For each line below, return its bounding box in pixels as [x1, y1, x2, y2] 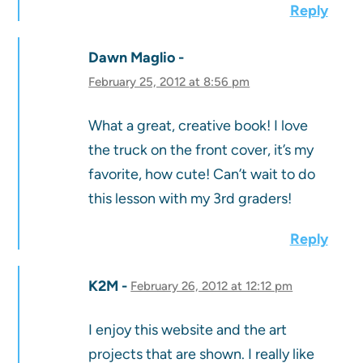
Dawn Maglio [88, 49, 176, 67]
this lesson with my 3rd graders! [88, 190, 293, 208]
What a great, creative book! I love [88, 117, 309, 135]
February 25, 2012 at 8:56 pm [88, 75, 250, 90]
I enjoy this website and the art [88, 321, 288, 340]
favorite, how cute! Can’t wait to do [88, 165, 316, 184]
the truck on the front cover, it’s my [88, 141, 314, 160]
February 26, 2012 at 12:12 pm [130, 279, 293, 294]
